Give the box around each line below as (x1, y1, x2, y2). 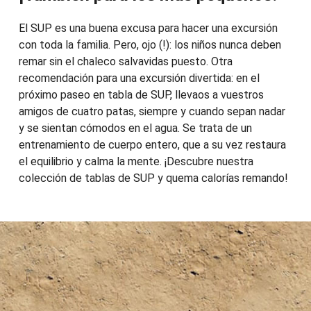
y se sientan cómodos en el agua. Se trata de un (18, 121, 252, 135)
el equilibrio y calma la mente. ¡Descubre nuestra (18, 155, 253, 169)
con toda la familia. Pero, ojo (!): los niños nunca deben (18, 38, 281, 52)
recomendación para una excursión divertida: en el (18, 72, 260, 85)
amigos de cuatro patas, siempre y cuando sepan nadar (18, 105, 285, 119)
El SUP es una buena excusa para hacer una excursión (18, 22, 278, 35)
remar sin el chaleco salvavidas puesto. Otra (18, 55, 233, 69)
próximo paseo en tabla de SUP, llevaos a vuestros (18, 88, 264, 102)
